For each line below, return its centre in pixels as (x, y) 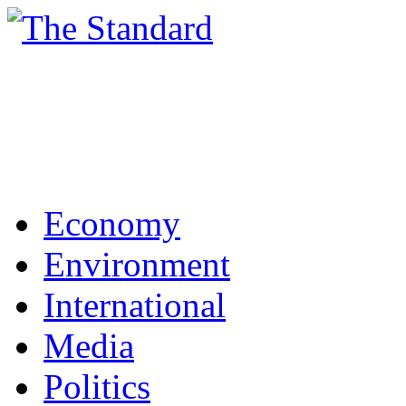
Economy (112, 223)
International (135, 305)
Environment (137, 264)
